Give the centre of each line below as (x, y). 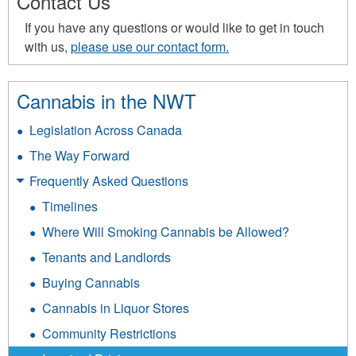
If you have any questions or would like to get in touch (174, 28)
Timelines (70, 207)
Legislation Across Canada (106, 130)
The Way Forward (79, 156)
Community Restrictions (109, 334)
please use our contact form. (150, 47)
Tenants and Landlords (106, 257)
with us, (48, 47)
